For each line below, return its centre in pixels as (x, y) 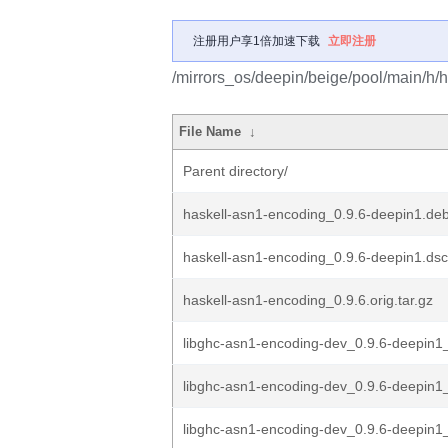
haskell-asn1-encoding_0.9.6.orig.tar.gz (308, 300)
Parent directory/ (235, 171)
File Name (210, 131)
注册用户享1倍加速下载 (256, 41)
